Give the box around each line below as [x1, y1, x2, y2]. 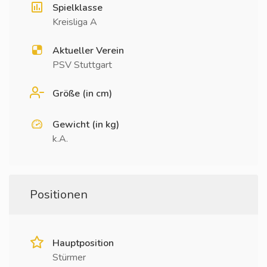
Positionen [30, 187, 88, 203]
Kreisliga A [52, 15, 97, 29]
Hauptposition [52, 237, 114, 250]
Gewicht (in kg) [52, 118, 119, 131]
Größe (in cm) [52, 87, 112, 100]
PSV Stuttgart [52, 58, 112, 72]
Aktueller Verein [52, 44, 124, 57]
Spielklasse [52, 1, 103, 14]
